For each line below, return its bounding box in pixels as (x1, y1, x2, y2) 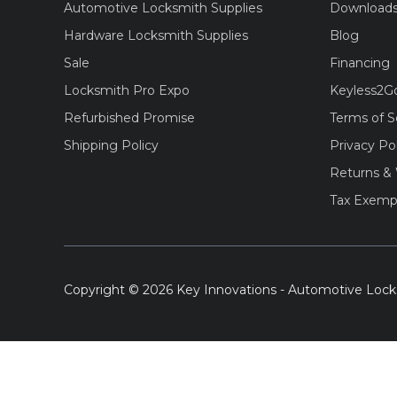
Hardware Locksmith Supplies (64, 27, 248, 43)
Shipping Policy (64, 136, 159, 153)
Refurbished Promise (64, 109, 195, 126)
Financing (330, 54, 390, 71)
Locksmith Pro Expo (64, 82, 190, 98)
